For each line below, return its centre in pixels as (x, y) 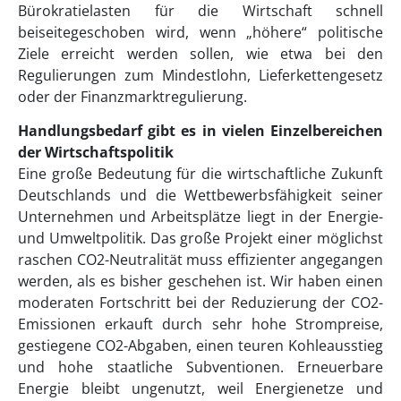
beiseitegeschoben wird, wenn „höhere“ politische (200, 32)
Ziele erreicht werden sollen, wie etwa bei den (200, 53)
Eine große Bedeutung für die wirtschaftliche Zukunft (200, 174)
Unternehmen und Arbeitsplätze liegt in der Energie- (200, 217)
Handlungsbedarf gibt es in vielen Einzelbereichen (200, 131)
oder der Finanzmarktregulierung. (132, 96)
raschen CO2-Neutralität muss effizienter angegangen (200, 260)
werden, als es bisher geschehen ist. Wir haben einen (200, 282)
